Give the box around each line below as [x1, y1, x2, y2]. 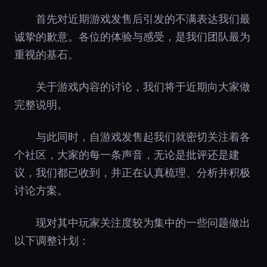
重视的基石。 [14, 48, 79, 61]
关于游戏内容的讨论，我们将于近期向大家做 [36, 80, 250, 93]
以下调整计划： [14, 234, 89, 247]
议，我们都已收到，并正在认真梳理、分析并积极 [14, 166, 250, 179]
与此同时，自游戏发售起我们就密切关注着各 [36, 131, 250, 143]
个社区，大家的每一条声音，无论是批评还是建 [14, 148, 240, 161]
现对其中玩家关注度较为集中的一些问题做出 [36, 216, 250, 229]
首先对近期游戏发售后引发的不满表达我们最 [36, 13, 250, 25]
